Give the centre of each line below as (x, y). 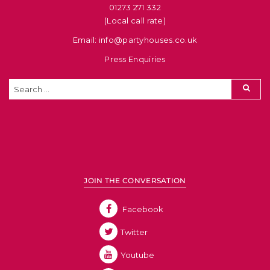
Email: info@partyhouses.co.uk (135, 39)
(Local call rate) (135, 20)
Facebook (142, 209)
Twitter (134, 232)
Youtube (137, 255)
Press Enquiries (135, 59)
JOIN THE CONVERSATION (135, 180)
